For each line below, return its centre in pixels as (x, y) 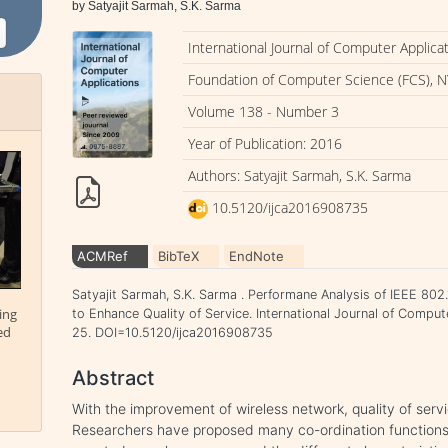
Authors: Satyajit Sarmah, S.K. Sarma (300, 175)
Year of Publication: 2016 (265, 143)
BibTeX (179, 256)
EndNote (257, 256)
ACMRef (103, 256)
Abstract (113, 378)
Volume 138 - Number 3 (264, 111)
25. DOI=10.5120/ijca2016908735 (173, 332)
